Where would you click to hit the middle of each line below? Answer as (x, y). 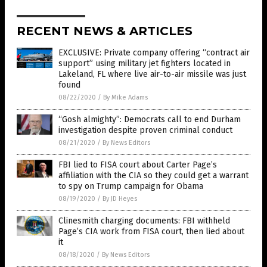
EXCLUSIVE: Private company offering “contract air (154, 53)
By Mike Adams (125, 98)
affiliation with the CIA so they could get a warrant (153, 176)
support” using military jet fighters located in (145, 64)
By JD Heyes (120, 199)
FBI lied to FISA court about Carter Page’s (138, 165)
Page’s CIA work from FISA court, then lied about (151, 232)
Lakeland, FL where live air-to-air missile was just (152, 74)
